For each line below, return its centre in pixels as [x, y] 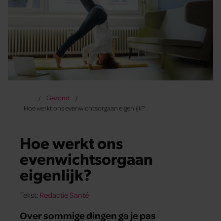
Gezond [58, 98]
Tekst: [30, 195]
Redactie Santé [64, 195]
